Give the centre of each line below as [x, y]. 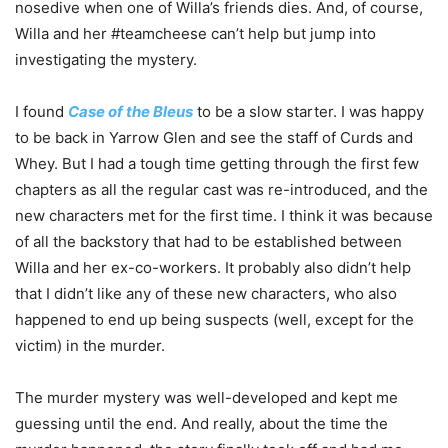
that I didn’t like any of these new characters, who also [206, 293]
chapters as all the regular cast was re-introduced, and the [221, 189]
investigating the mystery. [106, 59]
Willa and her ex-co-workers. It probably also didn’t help [213, 267]
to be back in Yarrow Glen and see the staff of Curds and [214, 137]
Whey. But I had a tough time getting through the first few [217, 163]
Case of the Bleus [130, 111]
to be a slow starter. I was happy [308, 111]
